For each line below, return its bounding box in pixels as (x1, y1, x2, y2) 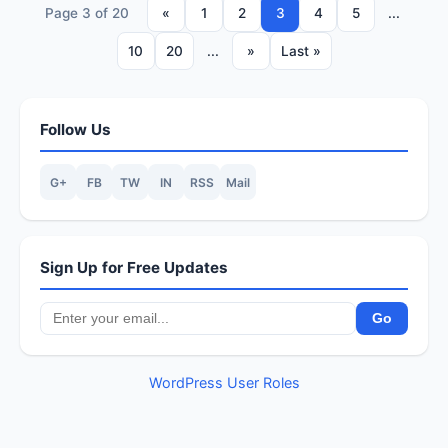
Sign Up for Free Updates (40, 258, 228, 277)
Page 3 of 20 (45, 4, 129, 21)
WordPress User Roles (148, 374, 300, 391)
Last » (280, 42, 321, 59)
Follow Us (40, 120, 111, 139)
